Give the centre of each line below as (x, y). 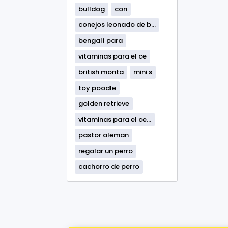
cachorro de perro (109, 167)
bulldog (92, 9)
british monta (101, 72)
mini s (143, 72)
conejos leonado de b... (117, 25)
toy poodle (97, 88)
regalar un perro (106, 151)
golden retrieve (104, 104)
